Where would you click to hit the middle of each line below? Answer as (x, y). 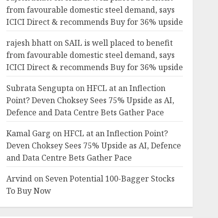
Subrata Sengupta (40, 88)
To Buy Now (28, 191)
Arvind (19, 179)
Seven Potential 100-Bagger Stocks (110, 179)
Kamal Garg (28, 133)
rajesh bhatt (29, 43)
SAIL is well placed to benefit (118, 43)
